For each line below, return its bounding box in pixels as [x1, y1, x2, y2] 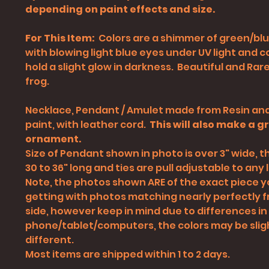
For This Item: [25, 31, 98, 46]
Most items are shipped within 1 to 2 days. [25, 247, 230, 262]
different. [25, 233, 74, 247]
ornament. [25, 132, 83, 147]
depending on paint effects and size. [25, 2, 217, 17]
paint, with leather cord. [25, 118, 150, 132]
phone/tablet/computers [25, 219, 154, 233]
